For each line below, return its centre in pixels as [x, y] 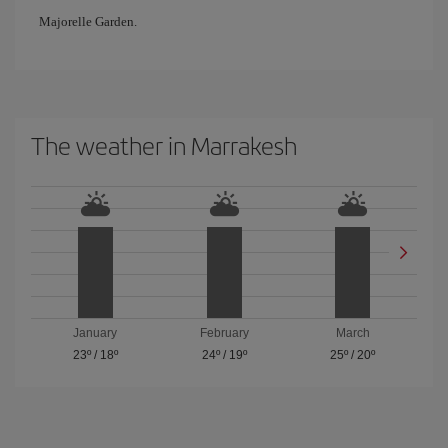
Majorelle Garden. [88, 21]
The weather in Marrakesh [164, 145]
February [224, 333]
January [95, 333]
